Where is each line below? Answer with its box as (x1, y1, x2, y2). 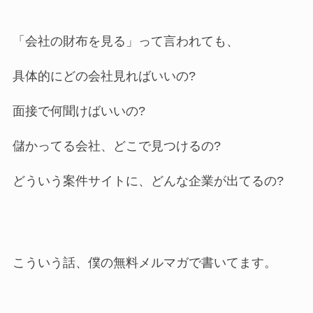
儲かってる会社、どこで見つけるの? (12, 138, 221, 153)
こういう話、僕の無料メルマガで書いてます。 (12, 256, 277, 270)
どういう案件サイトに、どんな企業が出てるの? (12, 173, 284, 188)
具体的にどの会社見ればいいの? (12, 68, 196, 83)
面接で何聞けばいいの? (12, 103, 145, 118)
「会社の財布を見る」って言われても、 (12, 34, 239, 49)
